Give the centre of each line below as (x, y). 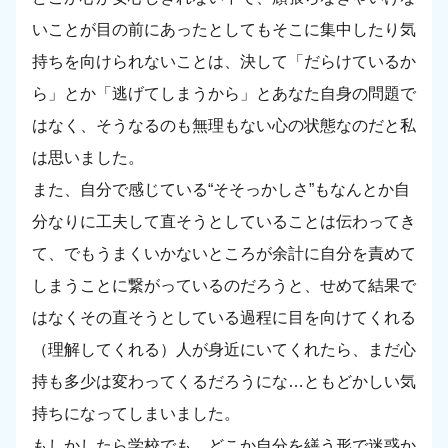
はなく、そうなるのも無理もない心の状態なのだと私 (224, 126)
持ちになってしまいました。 (136, 414)
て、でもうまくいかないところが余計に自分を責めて (224, 254)
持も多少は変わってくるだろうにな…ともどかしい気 (224, 382)
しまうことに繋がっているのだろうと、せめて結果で (224, 286)
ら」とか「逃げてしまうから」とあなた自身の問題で (224, 94)
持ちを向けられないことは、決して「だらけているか (224, 62)
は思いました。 (88, 158)
